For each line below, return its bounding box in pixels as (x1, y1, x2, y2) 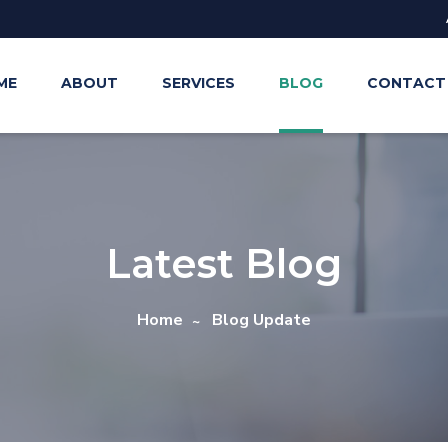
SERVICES (162, 74, 235, 92)
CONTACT (367, 74, 446, 92)
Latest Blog (106, 239, 342, 288)
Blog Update (212, 309, 311, 331)
